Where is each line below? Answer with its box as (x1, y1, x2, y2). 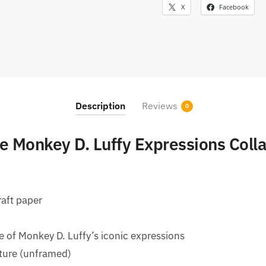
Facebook (219, 2, 249, 12)
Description (75, 100, 125, 112)
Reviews (142, 100, 178, 112)
